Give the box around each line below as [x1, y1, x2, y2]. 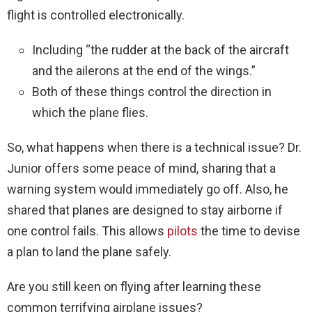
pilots [167, 224, 198, 239]
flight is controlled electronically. [7, 8, 185, 23]
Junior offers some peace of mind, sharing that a [7, 161, 276, 176]
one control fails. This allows [7, 224, 167, 239]
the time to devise [198, 224, 300, 239]
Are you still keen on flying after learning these [7, 279, 261, 295]
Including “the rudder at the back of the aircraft [32, 42, 289, 58]
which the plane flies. [32, 105, 148, 120]
